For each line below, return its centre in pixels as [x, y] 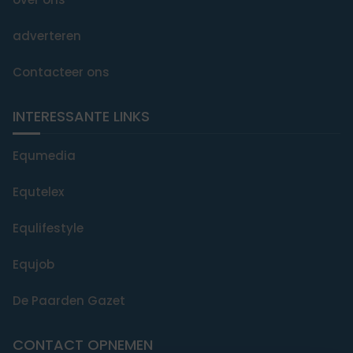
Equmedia [44, 156]
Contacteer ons [61, 72]
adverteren [47, 36]
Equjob [33, 265]
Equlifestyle [48, 229]
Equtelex [38, 192]
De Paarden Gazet [69, 301]
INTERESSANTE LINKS [81, 117]
